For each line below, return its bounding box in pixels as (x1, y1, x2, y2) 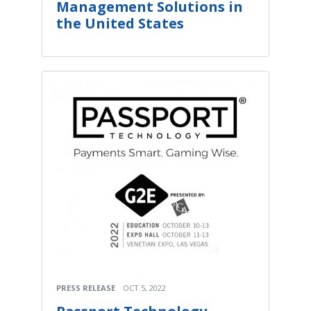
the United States (56, 13, 184, 33)
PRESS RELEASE (56, 283, 115, 294)
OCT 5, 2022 (123, 283, 166, 294)
